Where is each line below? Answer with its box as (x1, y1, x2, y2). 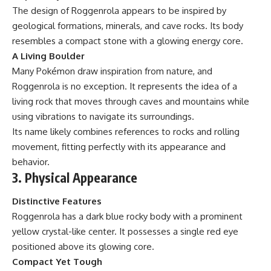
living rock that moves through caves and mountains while (12, 95, 249, 107)
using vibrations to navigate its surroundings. (12, 110, 194, 122)
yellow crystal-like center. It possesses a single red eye (12, 226, 238, 238)
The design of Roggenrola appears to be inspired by (12, 4, 226, 16)
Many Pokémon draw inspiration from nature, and (12, 65, 212, 77)
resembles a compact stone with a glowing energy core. (12, 34, 243, 47)
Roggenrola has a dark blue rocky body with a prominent (12, 211, 243, 223)
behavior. (12, 155, 50, 168)
